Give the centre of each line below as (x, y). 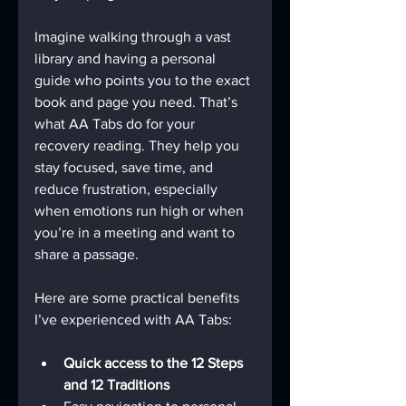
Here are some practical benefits (139, 298)
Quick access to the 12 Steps (155, 363)
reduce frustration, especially (128, 189)
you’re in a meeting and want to (136, 232)
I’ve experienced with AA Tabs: (133, 319)
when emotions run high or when (141, 211)
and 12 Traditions (116, 385)
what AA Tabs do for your (116, 124)
